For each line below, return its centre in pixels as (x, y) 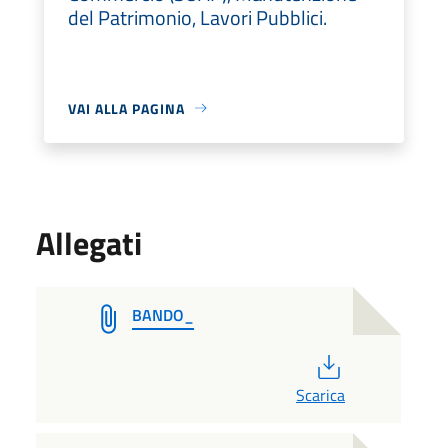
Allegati (89, 242)
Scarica (320, 394)
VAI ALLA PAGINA (126, 108)
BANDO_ (163, 314)
